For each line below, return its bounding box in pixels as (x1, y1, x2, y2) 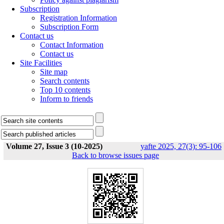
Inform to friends (40, 94, 93, 103)
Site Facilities (20, 58, 62, 67)
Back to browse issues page (72, 151, 159, 159)
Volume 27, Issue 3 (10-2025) (6, 142, 102, 150)
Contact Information (40, 40, 103, 49)
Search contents (40, 76, 89, 85)
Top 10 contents (40, 85, 90, 94)
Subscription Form (40, 22, 98, 31)
